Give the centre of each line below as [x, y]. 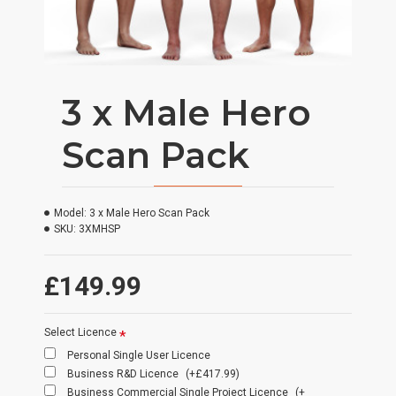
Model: [70, 213]
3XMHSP [99, 229]
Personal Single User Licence [139, 355]
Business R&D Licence [124, 374]
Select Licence [80, 332]
